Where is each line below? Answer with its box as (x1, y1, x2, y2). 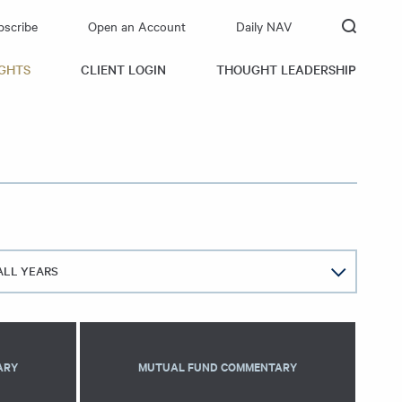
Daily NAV (236, 16, 292, 35)
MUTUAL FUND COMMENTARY (138, 358, 297, 376)
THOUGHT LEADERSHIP (216, 59, 356, 78)
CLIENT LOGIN (81, 59, 166, 78)
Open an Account (88, 16, 186, 35)
